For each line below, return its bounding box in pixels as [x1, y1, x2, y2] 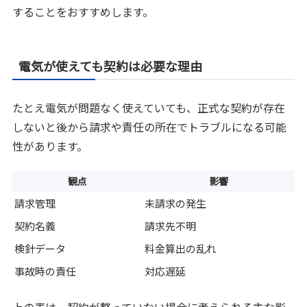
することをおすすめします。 [12, 3, 154, 20]
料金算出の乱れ [145, 241, 217, 256]
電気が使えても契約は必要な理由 [19, 56, 203, 75]
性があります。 [12, 137, 88, 154]
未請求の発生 [145, 195, 207, 210]
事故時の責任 [14, 263, 77, 278]
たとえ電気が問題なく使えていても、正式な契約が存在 [12, 99, 286, 116]
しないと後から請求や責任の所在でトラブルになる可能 [12, 118, 287, 135]
